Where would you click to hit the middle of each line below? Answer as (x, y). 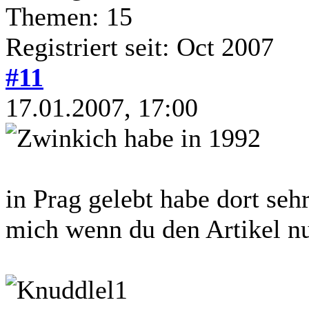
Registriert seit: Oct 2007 (140, 47)
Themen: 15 (69, 16)
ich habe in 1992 (173, 138)
